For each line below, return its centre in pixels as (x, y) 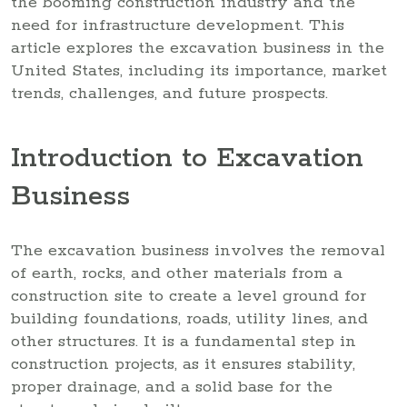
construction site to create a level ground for (189, 296)
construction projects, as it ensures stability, (183, 364)
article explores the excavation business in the (198, 48)
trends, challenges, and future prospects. (169, 93)
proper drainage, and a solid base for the (172, 387)
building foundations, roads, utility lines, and (189, 318)
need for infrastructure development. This (178, 25)
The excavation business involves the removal (198, 250)
